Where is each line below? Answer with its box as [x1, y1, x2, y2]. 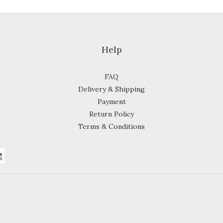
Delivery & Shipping [78, 85, 145, 94]
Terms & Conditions [78, 122, 145, 131]
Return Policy [89, 110, 134, 118]
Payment [97, 97, 126, 106]
